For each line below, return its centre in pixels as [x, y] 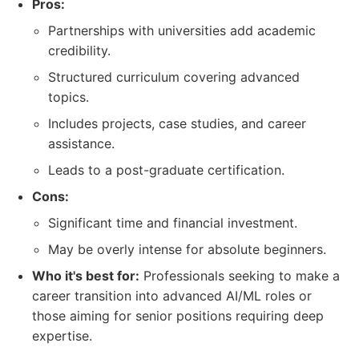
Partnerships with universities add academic [182, 30]
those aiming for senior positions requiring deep [178, 316]
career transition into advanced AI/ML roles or [172, 296]
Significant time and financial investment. [173, 223]
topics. [69, 97]
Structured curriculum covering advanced [174, 77]
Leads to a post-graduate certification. [166, 170]
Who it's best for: [86, 276]
